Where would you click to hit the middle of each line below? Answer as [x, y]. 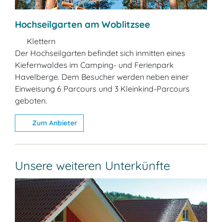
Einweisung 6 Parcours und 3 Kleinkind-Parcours [102, 88]
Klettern [40, 41]
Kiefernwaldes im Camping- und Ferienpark [94, 65]
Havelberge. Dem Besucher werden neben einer [102, 77]
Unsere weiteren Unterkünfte [92, 165]
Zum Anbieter [54, 123]
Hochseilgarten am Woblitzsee [83, 24]
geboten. [31, 100]
